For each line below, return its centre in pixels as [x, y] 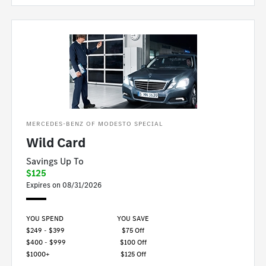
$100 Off [133, 242]
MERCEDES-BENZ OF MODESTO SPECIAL [95, 123]
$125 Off [133, 254]
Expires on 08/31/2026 [64, 185]
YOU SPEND [45, 218]
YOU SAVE [133, 218]
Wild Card [56, 142]
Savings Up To [55, 161]
